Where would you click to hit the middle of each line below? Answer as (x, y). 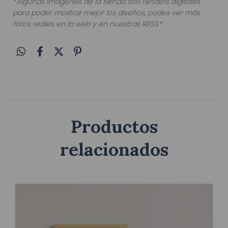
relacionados (114, 150)
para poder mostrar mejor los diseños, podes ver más (106, 13)
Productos (114, 127)
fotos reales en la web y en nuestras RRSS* (88, 24)
